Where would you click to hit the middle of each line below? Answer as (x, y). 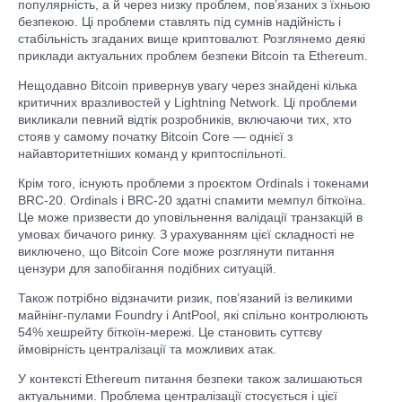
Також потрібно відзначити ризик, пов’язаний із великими (185, 298)
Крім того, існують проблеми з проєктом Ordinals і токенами (193, 183)
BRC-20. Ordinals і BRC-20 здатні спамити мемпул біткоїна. (192, 200)
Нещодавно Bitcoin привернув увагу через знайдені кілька (188, 85)
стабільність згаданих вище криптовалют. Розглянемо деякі (192, 39)
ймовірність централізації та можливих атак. (147, 349)
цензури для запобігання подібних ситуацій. (147, 268)
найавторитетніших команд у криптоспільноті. (152, 153)
